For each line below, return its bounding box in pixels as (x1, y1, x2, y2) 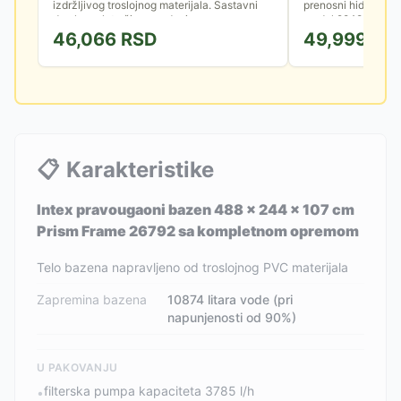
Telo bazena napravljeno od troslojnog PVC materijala (37, 260, 348, 275)
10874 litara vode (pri (167, 292, 294, 307)
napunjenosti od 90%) (167, 310, 297, 325)
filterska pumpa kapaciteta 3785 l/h (44, 383, 254, 398)
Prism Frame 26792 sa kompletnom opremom (37, 222, 359, 240)
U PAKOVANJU (37, 361, 118, 374)
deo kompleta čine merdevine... (53, 13, 209, 26)
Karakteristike (66, 157, 214, 183)
